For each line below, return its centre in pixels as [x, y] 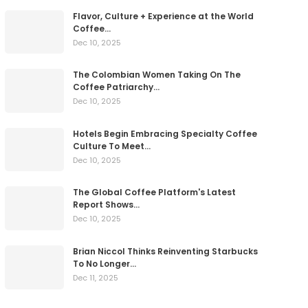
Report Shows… [106, 205]
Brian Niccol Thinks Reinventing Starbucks [165, 252]
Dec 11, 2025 [95, 278]
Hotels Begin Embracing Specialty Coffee [165, 133]
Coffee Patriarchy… [116, 87]
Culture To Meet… [111, 146]
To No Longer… [104, 264]
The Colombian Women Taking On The [156, 75]
